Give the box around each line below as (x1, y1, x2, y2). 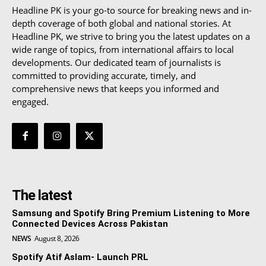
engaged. (12, 95, 49, 107)
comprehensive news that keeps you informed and (12, 82, 219, 94)
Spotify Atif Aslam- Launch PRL (12, 252, 148, 263)
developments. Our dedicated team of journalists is (12, 56, 221, 68)
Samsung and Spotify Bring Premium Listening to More (12, 208, 250, 219)
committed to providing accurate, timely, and (12, 69, 196, 81)
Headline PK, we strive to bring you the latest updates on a (12, 30, 250, 42)
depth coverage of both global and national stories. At (12, 17, 231, 29)
